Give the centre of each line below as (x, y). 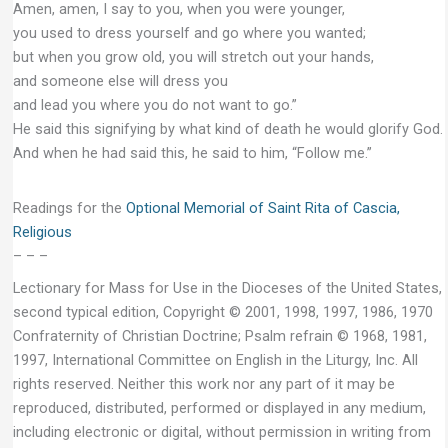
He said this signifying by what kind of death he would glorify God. (227, 129)
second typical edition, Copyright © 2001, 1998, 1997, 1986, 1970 (222, 311)
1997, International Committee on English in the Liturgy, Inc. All (215, 359)
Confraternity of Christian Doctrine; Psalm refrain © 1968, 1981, (219, 335)
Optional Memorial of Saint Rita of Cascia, (262, 208)
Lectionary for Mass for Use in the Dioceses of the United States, (227, 287)
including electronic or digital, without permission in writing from (221, 431)
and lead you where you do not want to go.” (154, 105)
